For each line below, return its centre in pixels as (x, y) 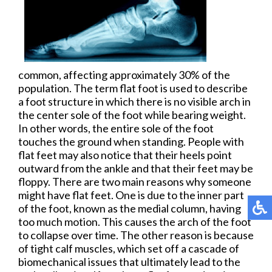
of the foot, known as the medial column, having (130, 209)
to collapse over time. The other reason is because (136, 235)
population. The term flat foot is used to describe (133, 88)
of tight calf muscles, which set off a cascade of (129, 249)
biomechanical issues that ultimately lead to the (129, 262)
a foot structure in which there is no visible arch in (134, 102)
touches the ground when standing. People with (131, 142)
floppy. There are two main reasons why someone (135, 182)
